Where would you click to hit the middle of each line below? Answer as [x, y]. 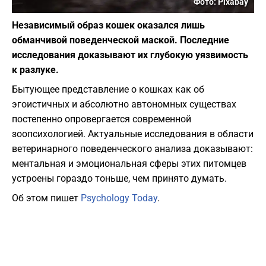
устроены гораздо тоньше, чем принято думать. [119, 179]
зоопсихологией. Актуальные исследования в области [133, 134]
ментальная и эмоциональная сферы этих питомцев [129, 164]
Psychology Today [119, 198]
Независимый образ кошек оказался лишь [108, 26]
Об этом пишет [46, 198]
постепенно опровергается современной [102, 119]
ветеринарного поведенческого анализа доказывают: [132, 149]
